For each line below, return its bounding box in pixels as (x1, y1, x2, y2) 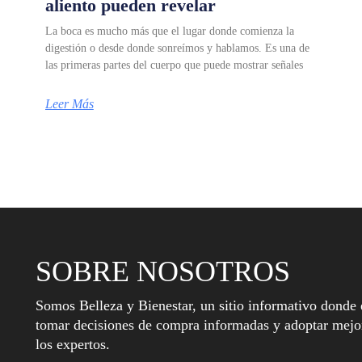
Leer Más (44, 96, 94, 111)
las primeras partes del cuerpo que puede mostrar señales (44, 58, 303, 71)
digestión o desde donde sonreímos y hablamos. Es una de (44, 41, 309, 54)
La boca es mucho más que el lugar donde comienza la (44, 24, 294, 37)
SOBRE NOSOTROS (35, 255, 290, 288)
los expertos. (35, 335, 110, 352)
